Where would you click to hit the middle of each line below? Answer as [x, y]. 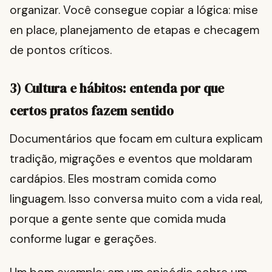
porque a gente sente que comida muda [118, 219]
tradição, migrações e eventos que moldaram [131, 159]
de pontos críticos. [61, 50]
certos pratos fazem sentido [92, 111]
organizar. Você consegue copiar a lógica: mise [134, 10]
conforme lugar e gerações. [83, 239]
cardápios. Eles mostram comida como [113, 179]
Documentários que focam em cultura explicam [136, 139]
